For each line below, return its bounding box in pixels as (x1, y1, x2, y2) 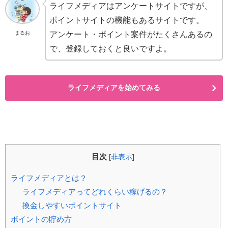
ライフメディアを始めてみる (68, 83, 160, 92)
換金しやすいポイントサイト (22, 201, 122, 210)
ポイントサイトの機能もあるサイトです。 (49, 15, 205, 24)
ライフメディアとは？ (11, 174, 87, 183)
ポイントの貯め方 (11, 215, 72, 224)
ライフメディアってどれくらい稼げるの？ (22, 187, 167, 196)
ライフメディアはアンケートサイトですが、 (49, 1, 213, 10)
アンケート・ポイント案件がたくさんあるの (49, 30, 213, 39)
